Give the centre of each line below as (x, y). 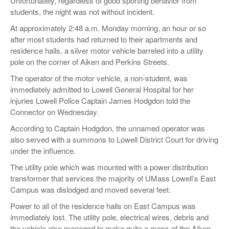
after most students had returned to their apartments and (104, 39)
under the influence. (43, 150)
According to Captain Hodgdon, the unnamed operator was (108, 128)
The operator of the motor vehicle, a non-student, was (99, 78)
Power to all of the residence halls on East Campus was (103, 205)
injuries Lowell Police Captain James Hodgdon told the (100, 100)
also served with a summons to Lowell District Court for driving (114, 139)
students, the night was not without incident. (82, 11)
